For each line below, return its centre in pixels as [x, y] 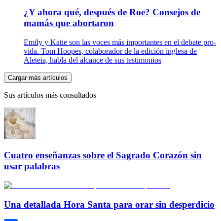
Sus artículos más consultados [50, 95]
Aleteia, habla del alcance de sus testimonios [92, 60]
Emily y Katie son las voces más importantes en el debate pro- [120, 42]
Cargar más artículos [38, 77]
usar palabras [32, 166]
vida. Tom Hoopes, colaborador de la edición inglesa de [110, 51]
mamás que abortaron [69, 23]
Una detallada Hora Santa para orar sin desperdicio [109, 204]
